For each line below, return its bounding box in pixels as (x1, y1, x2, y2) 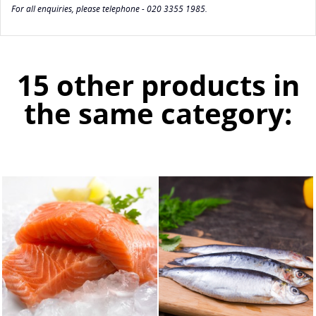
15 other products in (16, 65, 300, 104)
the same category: (24, 93, 292, 133)
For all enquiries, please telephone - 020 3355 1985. (11, 2, 207, 15)
